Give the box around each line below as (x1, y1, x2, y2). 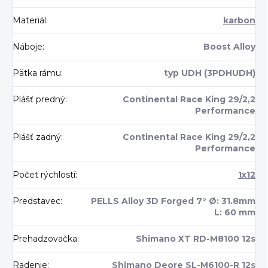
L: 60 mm (214, 207, 255, 218)
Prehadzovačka (13, 233, 77, 245)
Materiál (13, 15, 46, 26)
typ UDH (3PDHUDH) (164, 68, 255, 79)
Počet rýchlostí (13, 169, 75, 181)
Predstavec (13, 196, 60, 207)
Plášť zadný (13, 132, 61, 143)
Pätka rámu (13, 68, 61, 79)
